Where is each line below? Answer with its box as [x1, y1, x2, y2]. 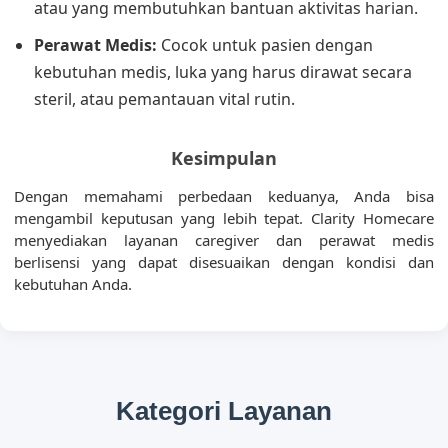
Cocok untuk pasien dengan [157, 34, 373, 56]
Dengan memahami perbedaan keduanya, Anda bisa [14, 186, 434, 206]
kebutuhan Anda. [14, 274, 132, 294]
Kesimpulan [171, 146, 277, 170]
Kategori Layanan [116, 397, 332, 425]
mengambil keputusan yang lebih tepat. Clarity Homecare [14, 208, 434, 228]
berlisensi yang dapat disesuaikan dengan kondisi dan [14, 252, 434, 272]
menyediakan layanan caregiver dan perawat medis [14, 230, 434, 250]
